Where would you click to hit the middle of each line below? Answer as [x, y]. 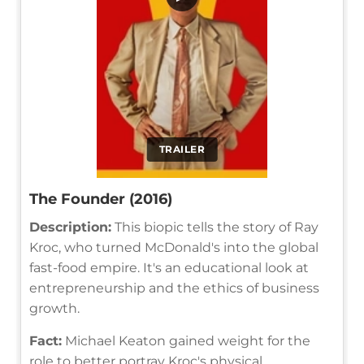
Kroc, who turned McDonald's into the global [174, 247]
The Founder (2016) [101, 199]
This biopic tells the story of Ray [215, 227]
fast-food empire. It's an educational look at [169, 267]
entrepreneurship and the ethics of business [174, 288]
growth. [54, 308]
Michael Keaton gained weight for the [186, 340]
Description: [70, 227]
